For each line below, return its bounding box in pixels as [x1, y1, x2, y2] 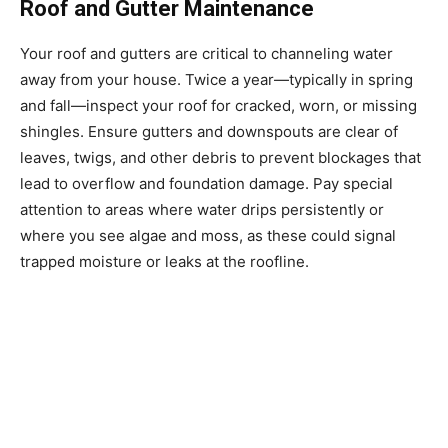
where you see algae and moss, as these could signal [20, 225, 396, 245]
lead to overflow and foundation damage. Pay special [20, 173, 393, 193]
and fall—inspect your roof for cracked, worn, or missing [20, 95, 417, 115]
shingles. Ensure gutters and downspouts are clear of [20, 121, 398, 141]
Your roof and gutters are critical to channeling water [20, 43, 393, 63]
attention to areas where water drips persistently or [20, 199, 384, 219]
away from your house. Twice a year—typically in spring [20, 69, 413, 89]
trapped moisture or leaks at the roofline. [20, 251, 309, 271]
